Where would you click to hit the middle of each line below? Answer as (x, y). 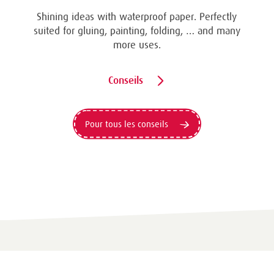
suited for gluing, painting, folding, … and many (137, 30)
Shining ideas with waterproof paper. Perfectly (137, 16)
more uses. (137, 44)
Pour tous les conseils (126, 124)
